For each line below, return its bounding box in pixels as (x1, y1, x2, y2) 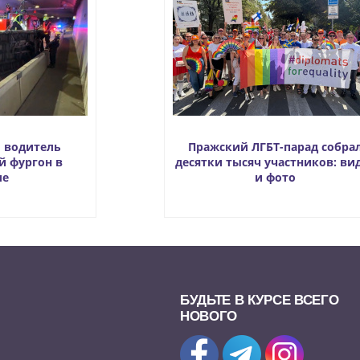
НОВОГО (180, 308, 237, 324)
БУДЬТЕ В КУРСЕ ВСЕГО (180, 292, 339, 308)
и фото (255, 169, 296, 185)
